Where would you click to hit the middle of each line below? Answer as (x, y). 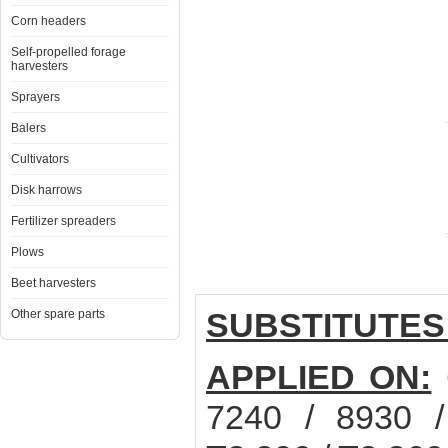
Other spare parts (58, 314)
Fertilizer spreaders (63, 221)
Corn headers (48, 21)
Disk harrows (46, 190)
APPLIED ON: (319, 377)
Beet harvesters (53, 283)
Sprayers (35, 97)
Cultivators (40, 159)
